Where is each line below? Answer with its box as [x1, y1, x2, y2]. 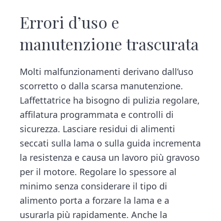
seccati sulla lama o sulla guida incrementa [20, 137, 201, 149]
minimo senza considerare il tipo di [20, 180, 168, 192]
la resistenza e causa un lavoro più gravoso [20, 151, 200, 163]
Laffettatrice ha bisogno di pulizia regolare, [20, 94, 200, 106]
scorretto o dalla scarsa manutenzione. [20, 79, 184, 92]
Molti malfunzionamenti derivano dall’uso [20, 65, 194, 77]
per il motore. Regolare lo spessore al [20, 165, 177, 178]
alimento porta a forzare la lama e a [20, 194, 170, 206]
